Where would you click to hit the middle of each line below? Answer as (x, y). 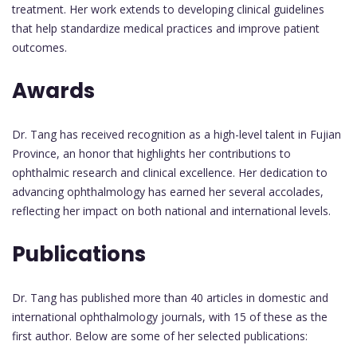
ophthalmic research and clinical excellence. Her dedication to (170, 173)
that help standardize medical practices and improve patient (166, 29)
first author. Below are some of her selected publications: (160, 336)
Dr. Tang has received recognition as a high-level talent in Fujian (177, 135)
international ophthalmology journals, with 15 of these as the (170, 317)
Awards (53, 91)
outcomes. (39, 48)
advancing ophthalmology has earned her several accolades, (168, 192)
